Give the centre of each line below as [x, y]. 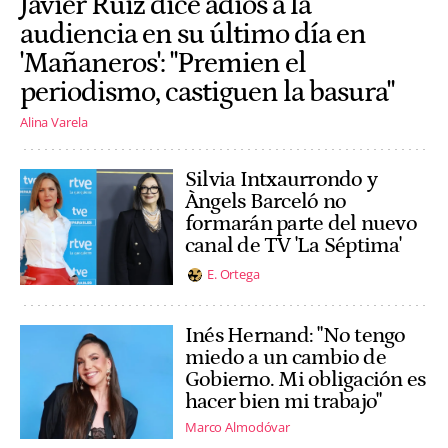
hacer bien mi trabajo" [283, 401]
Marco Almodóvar [238, 427]
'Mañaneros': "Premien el [163, 64]
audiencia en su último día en [193, 35]
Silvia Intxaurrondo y [281, 179]
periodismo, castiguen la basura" [207, 93]
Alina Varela [54, 121]
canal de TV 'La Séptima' [293, 245]
